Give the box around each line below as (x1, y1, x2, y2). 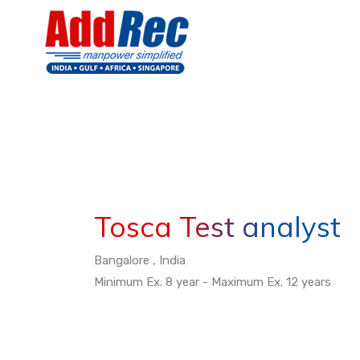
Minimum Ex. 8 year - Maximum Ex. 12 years (94, 275, 331, 289)
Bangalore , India (94, 253, 186, 268)
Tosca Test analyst (94, 209, 341, 244)
